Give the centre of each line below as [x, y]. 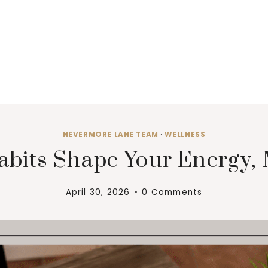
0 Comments [172, 192]
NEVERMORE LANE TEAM [110, 135]
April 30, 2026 [98, 192]
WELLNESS [185, 135]
